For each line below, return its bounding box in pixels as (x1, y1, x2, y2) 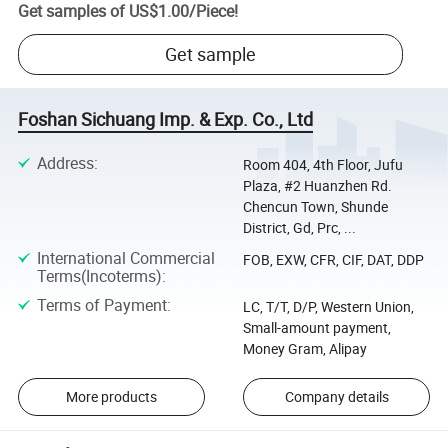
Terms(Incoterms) (36, 265, 162, 288)
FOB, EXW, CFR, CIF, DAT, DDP (242, 250, 424, 270)
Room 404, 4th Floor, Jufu (242, 154, 403, 174)
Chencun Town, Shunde (242, 196, 388, 216)
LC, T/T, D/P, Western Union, (242, 297, 414, 317)
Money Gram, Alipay (242, 339, 367, 359)
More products (65, 387, 157, 407)
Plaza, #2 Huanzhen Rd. (242, 175, 392, 195)
